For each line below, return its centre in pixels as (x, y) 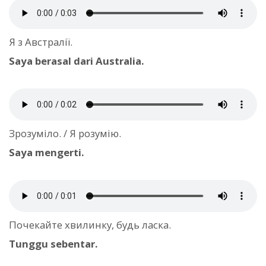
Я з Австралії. (41, 42)
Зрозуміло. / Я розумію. (65, 134)
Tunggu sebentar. (53, 244)
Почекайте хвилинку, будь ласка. (90, 225)
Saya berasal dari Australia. (77, 61)
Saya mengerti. (47, 153)
